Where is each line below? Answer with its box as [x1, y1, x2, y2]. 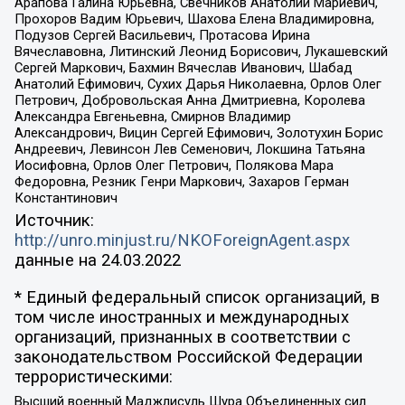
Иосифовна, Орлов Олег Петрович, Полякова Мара [14, 156, 334, 174]
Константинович [14, 189, 118, 206]
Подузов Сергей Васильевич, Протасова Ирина [14, 26, 310, 43]
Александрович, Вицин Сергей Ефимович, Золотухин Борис [14, 124, 383, 141]
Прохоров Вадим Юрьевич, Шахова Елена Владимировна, [14, 10, 374, 27]
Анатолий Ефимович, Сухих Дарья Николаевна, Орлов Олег [14, 75, 381, 92]
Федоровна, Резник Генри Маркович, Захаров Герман [14, 173, 349, 190]
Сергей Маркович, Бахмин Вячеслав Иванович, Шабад [14, 59, 353, 76]
